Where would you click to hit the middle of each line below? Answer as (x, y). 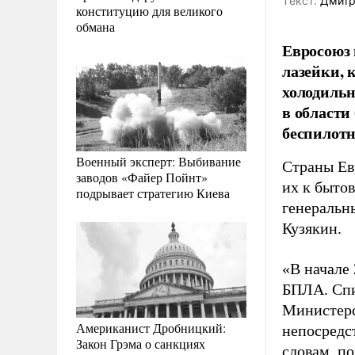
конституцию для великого (149, 10)
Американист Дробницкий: (151, 327)
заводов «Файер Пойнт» (142, 177)
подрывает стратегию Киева (153, 193)
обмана (95, 26)
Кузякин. (312, 228)
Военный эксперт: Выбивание (158, 161)
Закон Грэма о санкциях (141, 343)
